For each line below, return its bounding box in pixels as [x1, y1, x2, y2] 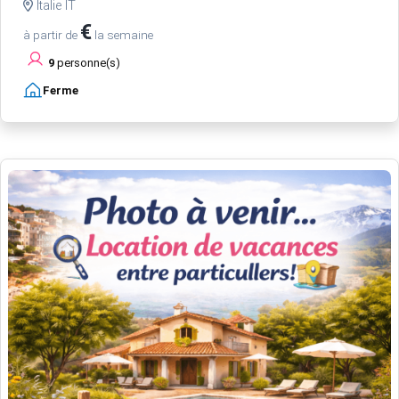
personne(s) [54, 55, 120, 69]
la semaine [92, 27, 153, 42]
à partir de [23, 27, 80, 42]
